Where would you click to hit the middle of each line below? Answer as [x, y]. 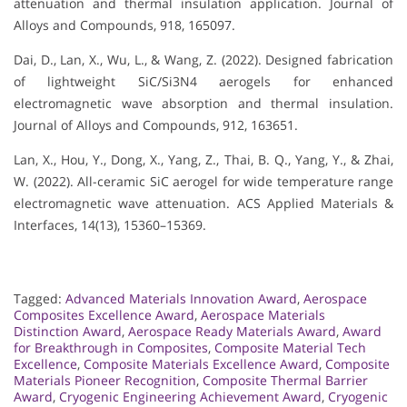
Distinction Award [68, 332]
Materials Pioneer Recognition [105, 381]
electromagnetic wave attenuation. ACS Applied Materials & [203, 203]
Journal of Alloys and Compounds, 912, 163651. [156, 125]
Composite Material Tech [290, 348]
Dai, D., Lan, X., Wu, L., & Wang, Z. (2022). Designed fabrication [203, 60]
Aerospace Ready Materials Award [232, 332]
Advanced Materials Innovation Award [181, 299]
